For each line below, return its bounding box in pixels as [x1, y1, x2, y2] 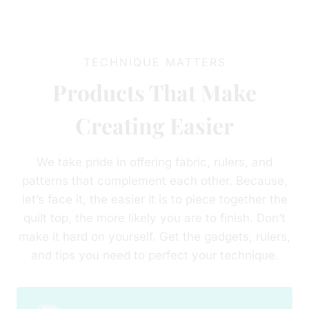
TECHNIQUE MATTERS [83, 54, 226, 69]
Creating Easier [75, 110, 234, 140]
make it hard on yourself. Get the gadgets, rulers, [19, 229, 290, 243]
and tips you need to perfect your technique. [30, 248, 279, 262]
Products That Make [52, 77, 257, 107]
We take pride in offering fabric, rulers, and [37, 154, 272, 169]
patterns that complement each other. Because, [21, 173, 288, 188]
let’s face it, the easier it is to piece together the [21, 192, 288, 206]
